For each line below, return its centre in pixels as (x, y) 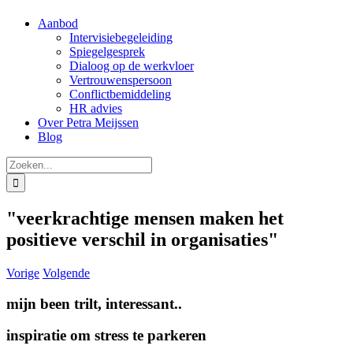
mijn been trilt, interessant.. (94, 303)
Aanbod (58, 23)
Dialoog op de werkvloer (132, 66)
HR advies (96, 108)
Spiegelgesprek (107, 52)
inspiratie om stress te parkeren (106, 336)
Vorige (23, 273)
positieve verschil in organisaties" (142, 239)
